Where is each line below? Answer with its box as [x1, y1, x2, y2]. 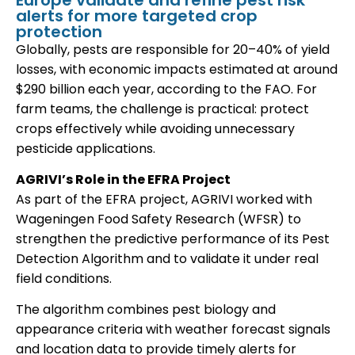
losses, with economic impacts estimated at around [16, 60, 338, 79]
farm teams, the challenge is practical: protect [16, 100, 309, 119]
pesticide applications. [16, 139, 155, 158]
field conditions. [16, 269, 112, 288]
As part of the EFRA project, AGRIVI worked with [16, 190, 312, 209]
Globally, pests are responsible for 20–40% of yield [16, 40, 330, 59]
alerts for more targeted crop [16, 5, 258, 28]
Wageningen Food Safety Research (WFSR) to [16, 210, 301, 229]
